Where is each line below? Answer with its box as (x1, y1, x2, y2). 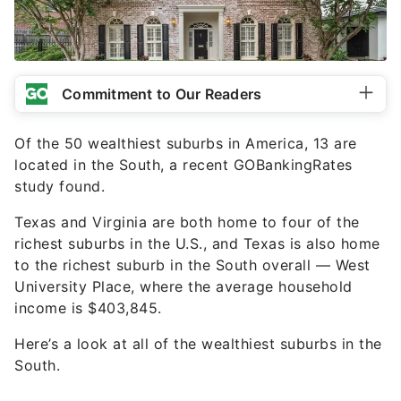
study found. (14, 177, 105, 195)
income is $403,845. (14, 299, 162, 317)
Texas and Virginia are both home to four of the (14, 213, 360, 231)
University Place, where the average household (14, 277, 353, 295)
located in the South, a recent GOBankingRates (14, 156, 353, 174)
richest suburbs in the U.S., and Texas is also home (14, 235, 380, 252)
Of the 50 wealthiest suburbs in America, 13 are (14, 134, 357, 152)
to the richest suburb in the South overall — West (14, 256, 371, 274)
